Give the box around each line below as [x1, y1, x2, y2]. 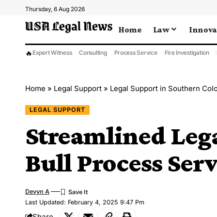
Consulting [79, 49, 107, 56]
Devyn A [25, 187, 49, 195]
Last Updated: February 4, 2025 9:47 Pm [25, 198, 144, 206]
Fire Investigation [164, 49, 209, 56]
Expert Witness [32, 49, 72, 56]
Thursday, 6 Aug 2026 [25, 5, 85, 13]
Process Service [114, 49, 157, 56]
